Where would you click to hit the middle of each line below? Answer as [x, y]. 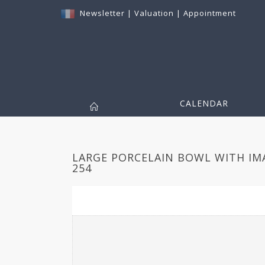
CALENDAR [204, 104]
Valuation [154, 13]
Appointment [210, 13]
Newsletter [102, 13]
